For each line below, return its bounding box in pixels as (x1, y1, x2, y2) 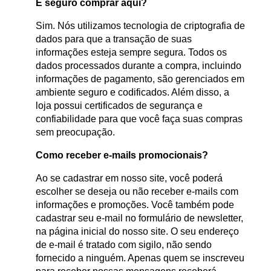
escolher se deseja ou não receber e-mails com (36, 186, 238, 197)
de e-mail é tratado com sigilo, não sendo (36, 240, 212, 250)
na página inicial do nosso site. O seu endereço (36, 226, 239, 237)
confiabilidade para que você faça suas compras (36, 114, 243, 125)
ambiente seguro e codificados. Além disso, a (36, 87, 229, 98)
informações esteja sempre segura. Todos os (36, 47, 227, 58)
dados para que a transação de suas (36, 34, 192, 45)
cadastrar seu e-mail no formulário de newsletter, (36, 213, 243, 224)
